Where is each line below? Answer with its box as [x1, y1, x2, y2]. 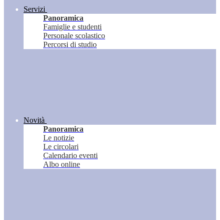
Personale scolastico [43, 31, 105, 40]
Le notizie [43, 134, 74, 142]
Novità [24, 116, 45, 125]
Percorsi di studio [43, 40, 97, 49]
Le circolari [43, 142, 79, 151]
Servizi [24, 5, 45, 14]
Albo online [43, 160, 80, 169]
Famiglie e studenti [43, 23, 102, 31]
